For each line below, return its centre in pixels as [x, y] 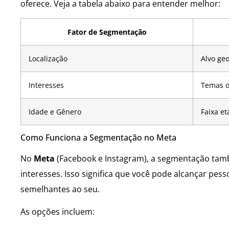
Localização [48, 58]
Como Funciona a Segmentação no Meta [98, 137]
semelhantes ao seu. [60, 189]
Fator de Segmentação [107, 32]
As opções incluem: [58, 212]
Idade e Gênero [55, 111]
